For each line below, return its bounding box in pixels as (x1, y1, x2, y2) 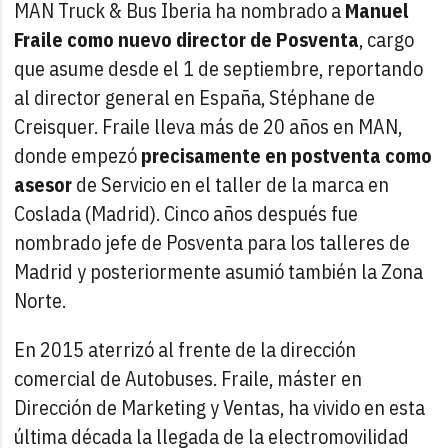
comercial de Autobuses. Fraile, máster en (14, 364, 363, 392)
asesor (14, 170, 73, 198)
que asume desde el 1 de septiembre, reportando (14, 54, 424, 82)
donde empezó (14, 141, 142, 169)
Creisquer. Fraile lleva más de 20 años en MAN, (14, 112, 403, 140)
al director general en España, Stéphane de (14, 83, 376, 111)
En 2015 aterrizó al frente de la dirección (14, 335, 357, 363)
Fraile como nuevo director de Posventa (14, 25, 360, 53)
